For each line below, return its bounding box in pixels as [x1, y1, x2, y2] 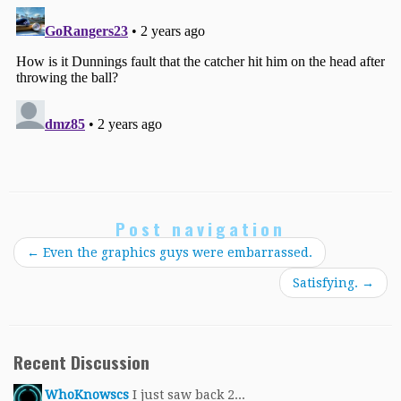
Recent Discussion [13, 349, 149, 375]
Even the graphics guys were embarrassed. [39, 245, 312, 260]
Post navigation [115, 216, 286, 242]
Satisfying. [293, 276, 362, 290]
